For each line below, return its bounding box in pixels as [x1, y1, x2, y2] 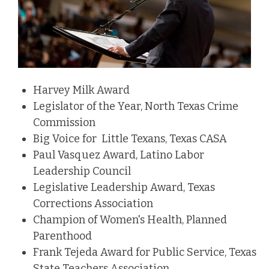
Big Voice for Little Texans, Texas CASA [33, 132, 227, 146]
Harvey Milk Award [33, 83, 132, 97]
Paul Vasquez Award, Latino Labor [33, 148, 204, 162]
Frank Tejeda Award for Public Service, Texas [33, 246, 256, 259]
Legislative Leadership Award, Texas [33, 181, 215, 195]
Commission [33, 116, 98, 130]
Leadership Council [33, 165, 131, 178]
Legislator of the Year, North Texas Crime [33, 100, 238, 113]
